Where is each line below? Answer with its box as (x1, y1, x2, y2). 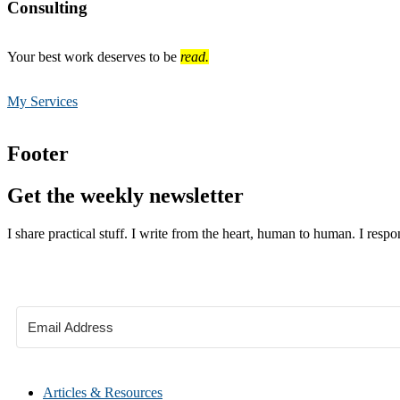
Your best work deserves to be (7, 49, 180, 65)
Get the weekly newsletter (7, 184, 244, 207)
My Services (7, 94, 78, 110)
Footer (7, 142, 69, 166)
